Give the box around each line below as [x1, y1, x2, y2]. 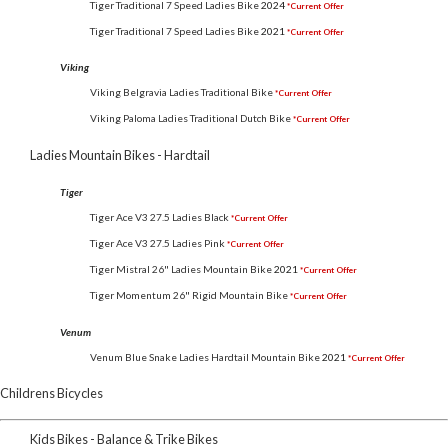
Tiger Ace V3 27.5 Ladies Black [90, 211, 229, 224]
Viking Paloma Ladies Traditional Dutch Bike [90, 112, 291, 125]
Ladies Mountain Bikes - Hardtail [30, 146, 210, 163]
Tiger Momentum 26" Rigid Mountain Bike [90, 289, 288, 302]
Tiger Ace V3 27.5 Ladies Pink [90, 237, 225, 250]
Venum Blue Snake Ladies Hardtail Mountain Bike [90, 350, 320, 363]
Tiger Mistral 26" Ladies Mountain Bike [90, 263, 272, 276]
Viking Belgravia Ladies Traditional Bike [90, 86, 273, 99]
